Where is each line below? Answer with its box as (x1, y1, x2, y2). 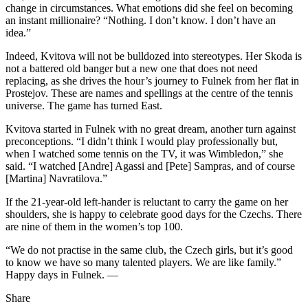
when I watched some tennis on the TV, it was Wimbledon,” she (5, 148, 283, 160)
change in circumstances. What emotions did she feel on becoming (5, 2, 293, 14)
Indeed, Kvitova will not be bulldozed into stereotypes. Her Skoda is (5, 50, 302, 63)
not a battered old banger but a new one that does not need (5, 63, 258, 75)
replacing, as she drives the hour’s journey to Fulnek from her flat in (5, 75, 299, 87)
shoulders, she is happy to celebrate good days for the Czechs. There (5, 208, 302, 221)
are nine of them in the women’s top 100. (5, 221, 183, 233)
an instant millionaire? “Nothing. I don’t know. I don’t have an (5, 14, 276, 27)
